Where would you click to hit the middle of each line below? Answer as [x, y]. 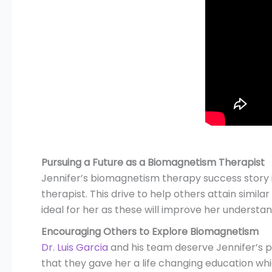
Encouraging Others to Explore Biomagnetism [150, 232]
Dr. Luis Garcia [75, 248]
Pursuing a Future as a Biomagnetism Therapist [153, 163]
